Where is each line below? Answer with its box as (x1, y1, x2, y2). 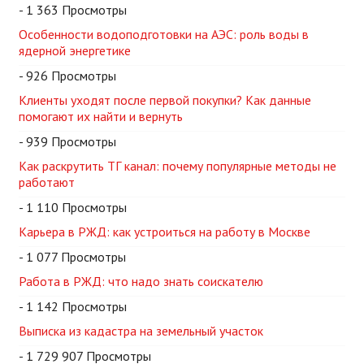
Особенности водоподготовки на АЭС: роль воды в (19, 25, 309, 42)
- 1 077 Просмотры (19, 248, 126, 265)
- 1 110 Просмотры (19, 198, 127, 215)
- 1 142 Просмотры (19, 297, 127, 314)
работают (19, 173, 75, 190)
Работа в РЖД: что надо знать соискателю (19, 272, 263, 289)
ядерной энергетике (19, 41, 131, 58)
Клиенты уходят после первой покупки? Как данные (19, 91, 311, 108)
